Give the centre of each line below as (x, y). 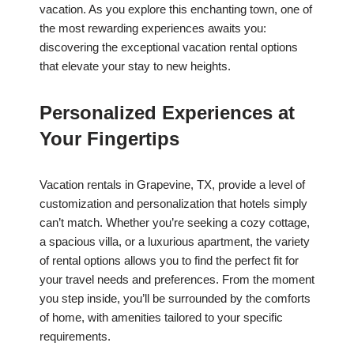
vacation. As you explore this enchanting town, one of (176, 9)
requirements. (75, 337)
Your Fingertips (109, 139)
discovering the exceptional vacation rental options (169, 47)
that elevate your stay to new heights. (135, 66)
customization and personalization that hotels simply (173, 204)
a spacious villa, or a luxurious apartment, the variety (175, 242)
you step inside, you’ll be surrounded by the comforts (175, 299)
